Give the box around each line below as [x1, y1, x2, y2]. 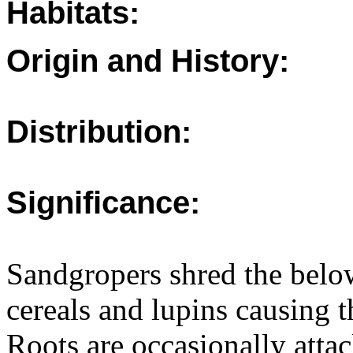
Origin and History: [6, 43, 289, 78]
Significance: [6, 185, 200, 220]
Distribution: [6, 114, 191, 149]
